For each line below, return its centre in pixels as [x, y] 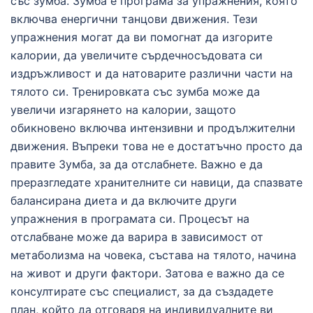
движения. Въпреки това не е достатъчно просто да [156, 146]
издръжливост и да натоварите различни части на [152, 73]
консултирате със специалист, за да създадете [142, 291]
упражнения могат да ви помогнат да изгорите [141, 37]
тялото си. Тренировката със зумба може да [135, 92]
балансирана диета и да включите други [124, 201]
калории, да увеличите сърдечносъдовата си [137, 55]
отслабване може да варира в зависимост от [137, 237]
